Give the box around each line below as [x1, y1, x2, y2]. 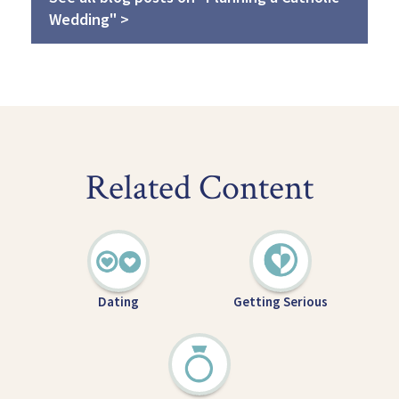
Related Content [85, 164, 313, 211]
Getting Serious [232, 292, 328, 310]
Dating [98, 292, 140, 310]
